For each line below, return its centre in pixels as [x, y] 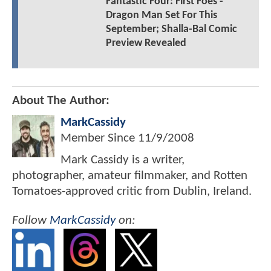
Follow [31, 220]
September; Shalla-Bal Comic [171, 30]
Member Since [99, 139]
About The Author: [61, 101]
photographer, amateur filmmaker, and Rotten [130, 176]
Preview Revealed [146, 44]
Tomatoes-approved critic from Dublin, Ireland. [132, 192]
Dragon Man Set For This [161, 16]
